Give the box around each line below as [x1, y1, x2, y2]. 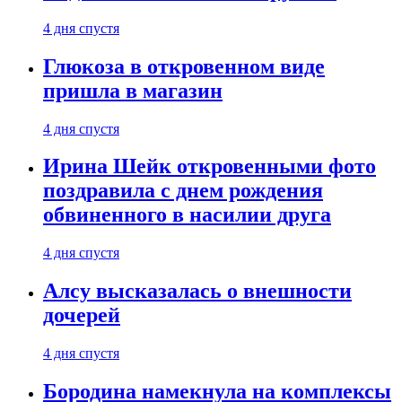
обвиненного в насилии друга [43, 203, 331, 227]
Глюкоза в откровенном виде [43, 54, 325, 78]
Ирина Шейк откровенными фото [43, 154, 376, 179]
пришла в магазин [43, 78, 223, 102]
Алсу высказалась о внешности [43, 279, 352, 303]
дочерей [43, 303, 120, 328]
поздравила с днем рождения [43, 179, 323, 203]
